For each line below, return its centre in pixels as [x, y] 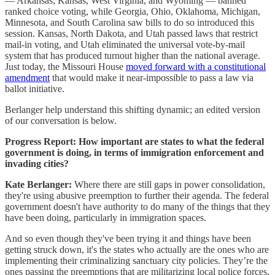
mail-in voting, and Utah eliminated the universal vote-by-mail [125, 44]
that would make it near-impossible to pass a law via [152, 77]
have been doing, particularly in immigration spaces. [106, 217]
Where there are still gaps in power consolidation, [170, 184]
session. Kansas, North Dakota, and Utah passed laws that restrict [131, 33]
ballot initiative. [35, 88]
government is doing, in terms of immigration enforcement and [134, 152]
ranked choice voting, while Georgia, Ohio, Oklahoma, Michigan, [133, 11]
